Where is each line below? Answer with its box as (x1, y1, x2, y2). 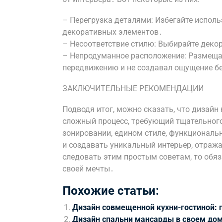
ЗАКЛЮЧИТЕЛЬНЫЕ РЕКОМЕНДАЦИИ (62, 84, 204, 93)
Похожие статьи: (62, 184, 159, 198)
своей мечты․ (62, 164, 114, 173)
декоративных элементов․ (62, 27, 163, 37)
